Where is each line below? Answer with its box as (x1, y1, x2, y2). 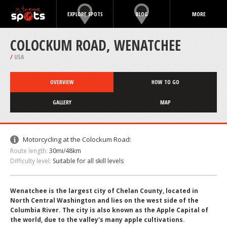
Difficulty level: (10, 157, 51, 165)
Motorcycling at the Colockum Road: (23, 135, 131, 144)
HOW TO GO (151, 78, 179, 86)
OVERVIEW (50, 78, 74, 86)
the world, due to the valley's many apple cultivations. (10, 215, 185, 224)
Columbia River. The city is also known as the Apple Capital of (10, 206, 208, 214)
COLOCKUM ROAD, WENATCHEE (10, 35, 181, 55)
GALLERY (52, 98, 71, 106)
